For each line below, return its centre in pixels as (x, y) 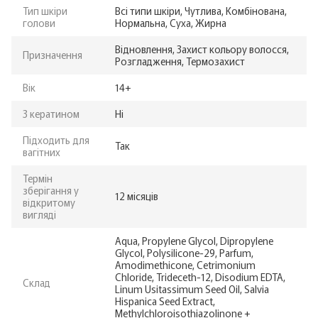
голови (39, 22)
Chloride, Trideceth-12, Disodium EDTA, (200, 276)
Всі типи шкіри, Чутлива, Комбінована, (201, 10)
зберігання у (51, 190)
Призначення (53, 54)
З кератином (51, 113)
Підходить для (56, 139)
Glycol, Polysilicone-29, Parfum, (184, 252)
